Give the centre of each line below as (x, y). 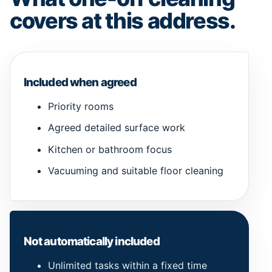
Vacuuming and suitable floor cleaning (135, 170)
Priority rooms (80, 107)
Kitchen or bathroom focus (110, 149)
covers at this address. (123, 21)
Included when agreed (80, 82)
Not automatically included (91, 241)
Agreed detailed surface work (116, 128)
